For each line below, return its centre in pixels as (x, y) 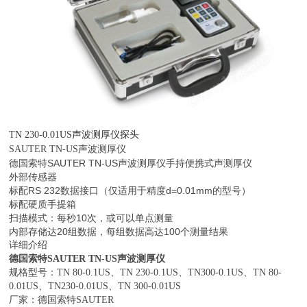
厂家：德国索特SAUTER (62, 299)
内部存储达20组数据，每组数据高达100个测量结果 (119, 231)
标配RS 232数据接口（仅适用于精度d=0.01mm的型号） (130, 190)
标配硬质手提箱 (43, 204)
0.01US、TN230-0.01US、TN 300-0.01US (95, 286)
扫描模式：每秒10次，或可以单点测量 (91, 218)
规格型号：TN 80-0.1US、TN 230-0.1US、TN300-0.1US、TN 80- (146, 272)
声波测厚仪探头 (106, 134)
